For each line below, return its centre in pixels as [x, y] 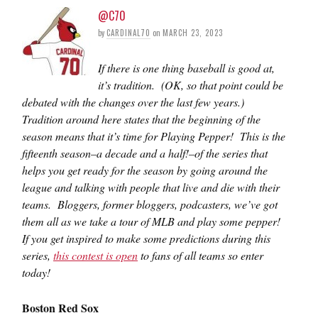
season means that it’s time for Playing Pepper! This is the [154, 136]
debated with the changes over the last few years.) [135, 102]
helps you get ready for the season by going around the [145, 170]
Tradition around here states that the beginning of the [141, 119]
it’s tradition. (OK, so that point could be [191, 85]
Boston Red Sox [60, 308]
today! [36, 272]
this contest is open [95, 255]
